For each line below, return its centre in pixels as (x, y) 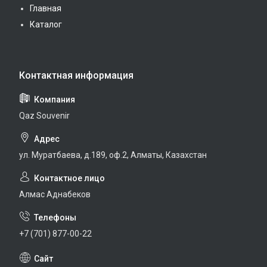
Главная (46, 8)
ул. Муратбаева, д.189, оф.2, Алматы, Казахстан (113, 155)
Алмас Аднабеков (55, 194)
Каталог (46, 24)
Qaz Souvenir (44, 115)
